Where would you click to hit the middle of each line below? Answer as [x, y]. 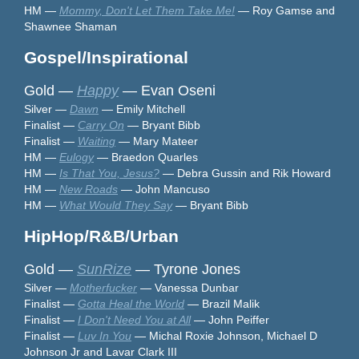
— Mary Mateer [157, 141]
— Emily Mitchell [143, 109]
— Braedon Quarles [146, 157]
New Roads [89, 189]
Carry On [101, 125]
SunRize [104, 269]
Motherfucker [103, 287]
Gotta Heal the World [131, 303]
